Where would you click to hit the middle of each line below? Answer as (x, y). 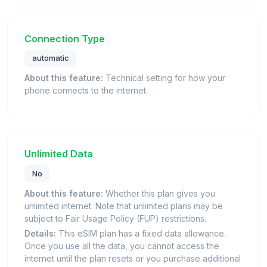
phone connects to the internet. (86, 91)
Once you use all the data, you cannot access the (122, 246)
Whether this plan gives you (159, 193)
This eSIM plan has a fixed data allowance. (141, 233)
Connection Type (65, 38)
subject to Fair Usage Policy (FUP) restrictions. (115, 218)
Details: (40, 233)
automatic (50, 58)
